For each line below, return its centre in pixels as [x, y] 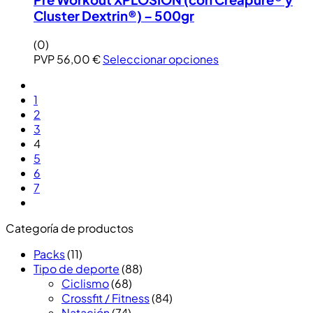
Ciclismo [85, 284]
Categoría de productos [70, 228]
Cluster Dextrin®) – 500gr [114, 16]
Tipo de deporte [77, 269]
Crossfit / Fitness [105, 298]
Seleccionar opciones [161, 59]
